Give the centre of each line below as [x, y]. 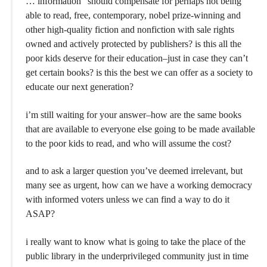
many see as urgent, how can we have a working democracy [139, 185]
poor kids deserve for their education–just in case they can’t [137, 58]
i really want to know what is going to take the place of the [136, 241]
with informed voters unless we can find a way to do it [128, 200]
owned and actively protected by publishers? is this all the [133, 44]
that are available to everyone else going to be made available [140, 129]
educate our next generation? [80, 87]
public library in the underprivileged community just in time [137, 256]
